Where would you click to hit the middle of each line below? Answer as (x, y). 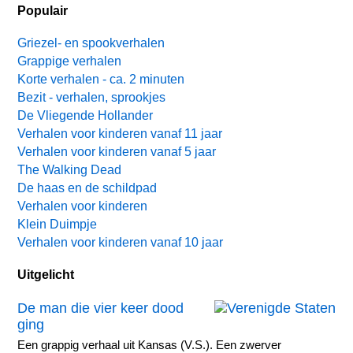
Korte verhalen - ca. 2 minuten (101, 80)
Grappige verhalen (70, 61)
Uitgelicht (46, 274)
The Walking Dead (70, 170)
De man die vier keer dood (101, 308)
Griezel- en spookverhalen (91, 43)
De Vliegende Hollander (85, 116)
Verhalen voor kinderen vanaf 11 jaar (120, 134)
